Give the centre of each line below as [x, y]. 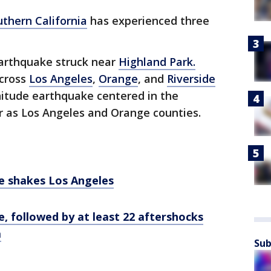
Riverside [191, 79]
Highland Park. [157, 62]
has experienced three [148, 21]
